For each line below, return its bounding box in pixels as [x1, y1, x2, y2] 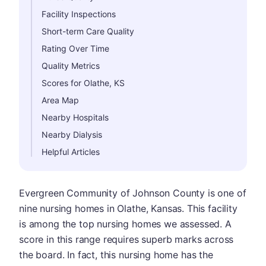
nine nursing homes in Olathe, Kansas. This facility [19, 202, 237, 214]
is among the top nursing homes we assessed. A [19, 218, 232, 230]
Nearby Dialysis [42, 129, 102, 140]
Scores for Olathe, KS [42, 78, 125, 88]
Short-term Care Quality [42, 26, 134, 36]
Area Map [42, 95, 79, 105]
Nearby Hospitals [42, 112, 109, 122]
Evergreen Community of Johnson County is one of [19, 187, 246, 199]
